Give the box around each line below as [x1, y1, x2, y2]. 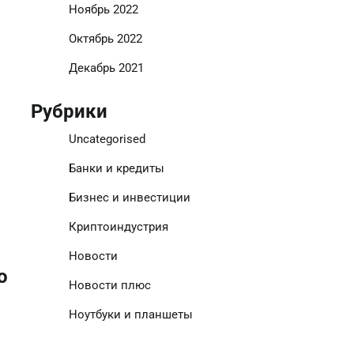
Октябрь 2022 [68, 32, 142, 46]
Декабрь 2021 [68, 61, 144, 75]
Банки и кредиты [68, 161, 164, 175]
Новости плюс [68, 278, 151, 292]
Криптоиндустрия [68, 220, 168, 234]
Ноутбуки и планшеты [68, 307, 193, 322]
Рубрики [30, 100, 107, 122]
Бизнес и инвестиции [68, 190, 190, 205]
